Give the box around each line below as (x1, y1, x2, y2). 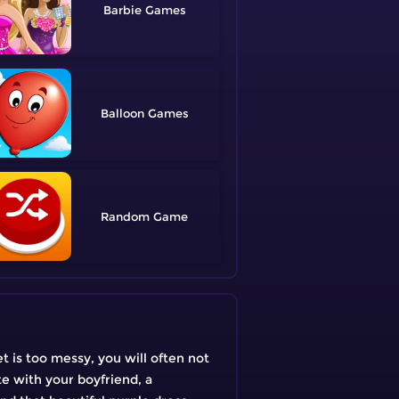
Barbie (102, 2, 142, 17)
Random (101, 208, 150, 224)
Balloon (100, 105, 144, 120)
